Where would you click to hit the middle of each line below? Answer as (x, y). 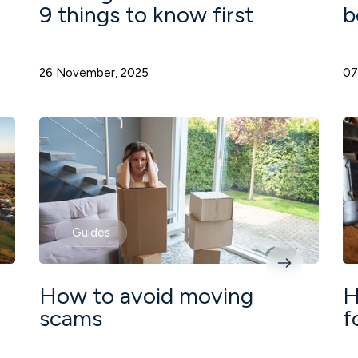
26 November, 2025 (94, 73)
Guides (91, 232)
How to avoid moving (146, 296)
